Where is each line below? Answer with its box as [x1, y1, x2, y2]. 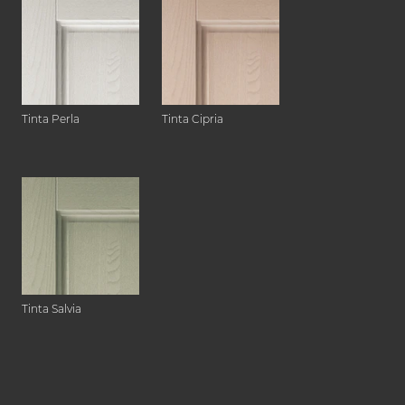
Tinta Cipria [162, 112, 223, 127]
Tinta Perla [22, 112, 80, 127]
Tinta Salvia [22, 302, 81, 316]
